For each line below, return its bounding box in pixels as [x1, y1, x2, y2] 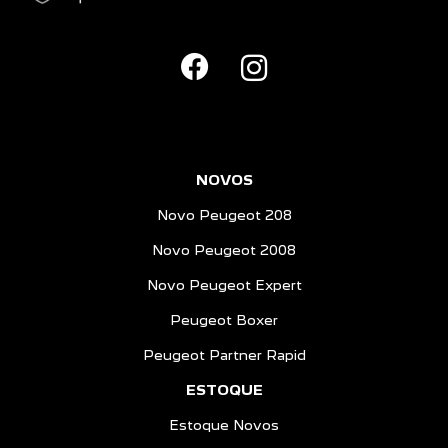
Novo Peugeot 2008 [152, 242, 296, 258]
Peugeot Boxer [170, 312, 278, 328]
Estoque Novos [169, 417, 279, 433]
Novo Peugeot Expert [146, 277, 302, 293]
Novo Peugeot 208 [156, 207, 292, 223]
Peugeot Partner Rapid [142, 347, 306, 363]
